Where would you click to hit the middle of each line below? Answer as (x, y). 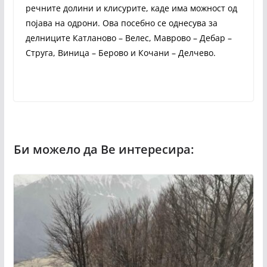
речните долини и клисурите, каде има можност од (131, 8)
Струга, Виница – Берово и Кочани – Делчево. (120, 52)
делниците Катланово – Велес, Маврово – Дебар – (128, 38)
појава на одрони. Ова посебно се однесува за (121, 23)
